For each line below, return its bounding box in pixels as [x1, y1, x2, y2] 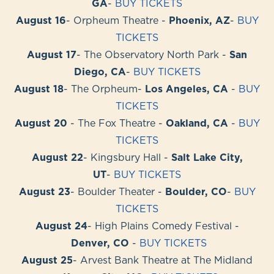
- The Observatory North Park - [76, 48, 229, 62]
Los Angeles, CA [145, 82, 231, 96]
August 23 [18, 185, 70, 199]
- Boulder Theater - [70, 185, 162, 199]
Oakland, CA [165, 116, 231, 130]
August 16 [15, 13, 66, 28]
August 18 [14, 82, 64, 96]
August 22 [31, 150, 83, 165]
